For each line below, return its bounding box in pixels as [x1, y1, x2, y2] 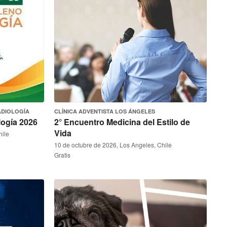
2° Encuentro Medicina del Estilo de [54, 116, 190, 128]
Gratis [54, 150, 70, 159]
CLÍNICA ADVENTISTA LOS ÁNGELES [54, 107, 155, 115]
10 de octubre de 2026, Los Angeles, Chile [54, 140, 172, 149]
